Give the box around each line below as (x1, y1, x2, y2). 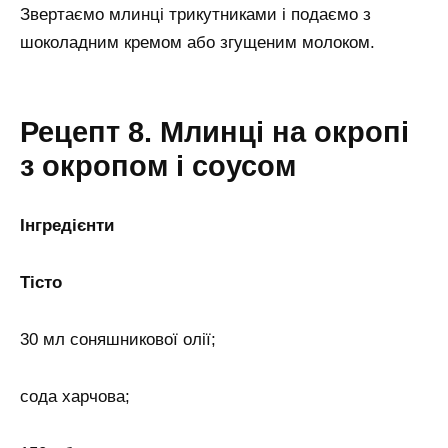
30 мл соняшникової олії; (20, 329, 216, 349)
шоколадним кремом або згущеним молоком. (20, 33, 375, 53)
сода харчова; (20, 386, 130, 406)
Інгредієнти (20, 216, 114, 236)
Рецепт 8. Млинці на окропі (20, 116, 409, 149)
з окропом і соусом (20, 150, 296, 183)
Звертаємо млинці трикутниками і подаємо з (20, 5, 371, 25)
